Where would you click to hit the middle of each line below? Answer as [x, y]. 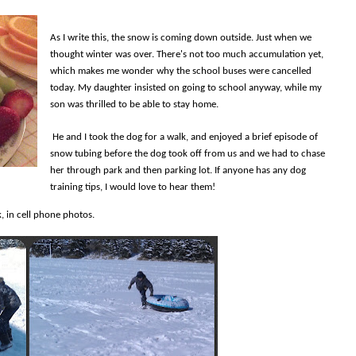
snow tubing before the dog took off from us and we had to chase [188, 154]
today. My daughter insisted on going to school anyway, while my [186, 88]
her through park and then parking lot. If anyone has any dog [178, 171]
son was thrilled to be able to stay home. [134, 105]
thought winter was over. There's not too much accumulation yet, [187, 55]
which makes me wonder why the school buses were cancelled [181, 72]
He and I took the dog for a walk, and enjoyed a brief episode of [185, 137]
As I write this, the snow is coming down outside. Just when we [181, 38]
